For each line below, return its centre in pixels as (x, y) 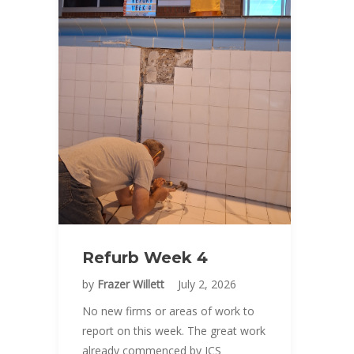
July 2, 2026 (207, 284)
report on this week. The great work (174, 331)
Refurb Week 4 (145, 258)
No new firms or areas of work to (168, 311)
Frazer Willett (132, 284)
